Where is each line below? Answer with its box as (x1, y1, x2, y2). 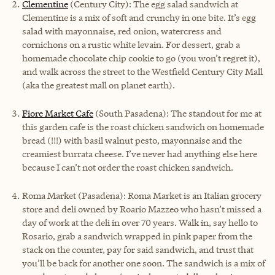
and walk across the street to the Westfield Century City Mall (22, 65, 263, 77)
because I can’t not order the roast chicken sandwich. (22, 161, 233, 173)
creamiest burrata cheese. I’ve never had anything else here (22, 147, 257, 160)
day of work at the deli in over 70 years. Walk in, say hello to (22, 216, 258, 228)
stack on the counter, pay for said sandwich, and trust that (22, 243, 254, 255)
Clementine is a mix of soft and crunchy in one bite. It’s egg (22, 11, 256, 23)
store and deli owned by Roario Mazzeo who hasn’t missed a (22, 203, 261, 215)
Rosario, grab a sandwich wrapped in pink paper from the (22, 230, 252, 242)
